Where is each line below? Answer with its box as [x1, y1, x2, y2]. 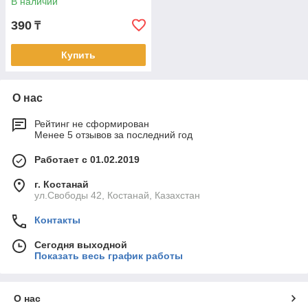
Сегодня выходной [34, 239, 127, 250]
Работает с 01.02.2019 [34, 154, 140, 165]
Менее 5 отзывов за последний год [34, 129, 192, 140]
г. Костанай [34, 179, 89, 190]
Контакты [34, 214, 80, 225]
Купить [61, 49, 96, 60]
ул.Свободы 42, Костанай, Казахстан [34, 190, 200, 201]
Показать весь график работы [34, 250, 183, 261]
